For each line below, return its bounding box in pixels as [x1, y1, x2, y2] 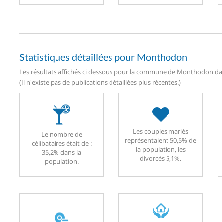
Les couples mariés [133, 126, 188, 136]
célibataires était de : [31, 138, 92, 148]
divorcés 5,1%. [140, 153, 181, 163]
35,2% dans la [42, 147, 81, 157]
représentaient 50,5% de [125, 135, 196, 145]
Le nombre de [41, 129, 82, 139]
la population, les [135, 144, 186, 154]
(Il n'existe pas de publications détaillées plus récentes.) [19, 77, 181, 87]
